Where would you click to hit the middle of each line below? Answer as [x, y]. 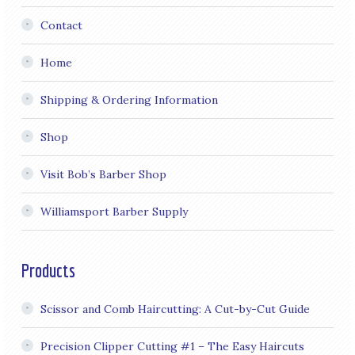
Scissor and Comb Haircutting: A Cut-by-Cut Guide [175, 309]
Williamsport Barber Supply [114, 212]
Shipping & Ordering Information [129, 100]
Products [48, 271]
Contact [61, 26]
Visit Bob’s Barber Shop [103, 175]
